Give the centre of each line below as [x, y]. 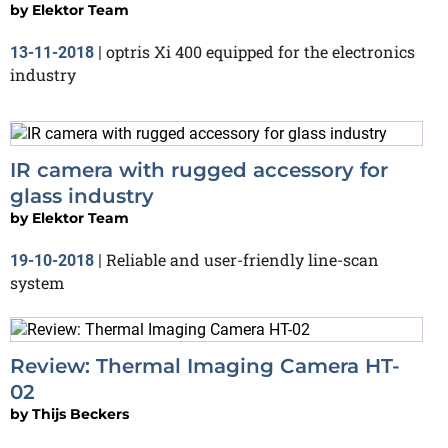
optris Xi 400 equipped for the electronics [260, 52]
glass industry [82, 195]
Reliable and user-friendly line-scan [242, 259]
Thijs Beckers [80, 413]
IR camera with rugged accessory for [199, 169]
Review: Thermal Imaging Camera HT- [205, 365]
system [37, 282]
